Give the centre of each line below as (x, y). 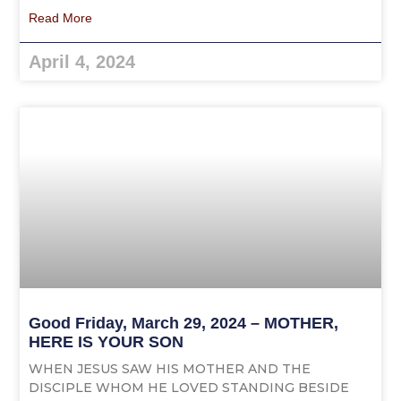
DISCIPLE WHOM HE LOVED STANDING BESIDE (189, 388)
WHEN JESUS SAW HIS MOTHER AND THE (170, 369)
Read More (61, 18)
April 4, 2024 (82, 62)
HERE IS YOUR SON (107, 342)
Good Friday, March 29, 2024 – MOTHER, (184, 324)
